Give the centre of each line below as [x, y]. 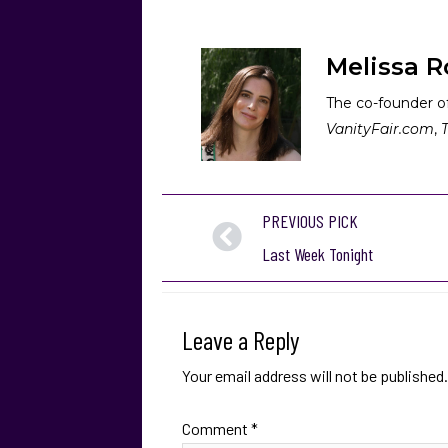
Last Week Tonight [317, 253]
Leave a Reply [241, 339]
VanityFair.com [379, 128]
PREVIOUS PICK [310, 220]
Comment [216, 428]
